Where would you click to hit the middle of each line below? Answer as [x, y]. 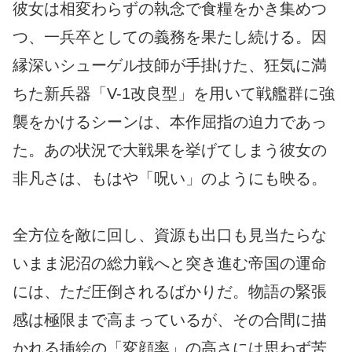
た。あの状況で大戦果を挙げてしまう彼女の [170, 150]
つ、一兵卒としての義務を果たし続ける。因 [170, 37]
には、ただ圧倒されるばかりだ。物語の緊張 [170, 291]
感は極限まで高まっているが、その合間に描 [170, 319]
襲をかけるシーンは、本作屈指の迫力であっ [170, 121]
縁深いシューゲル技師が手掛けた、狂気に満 [170, 65]
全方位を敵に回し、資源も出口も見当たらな [170, 235]
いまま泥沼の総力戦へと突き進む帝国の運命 [170, 263]
